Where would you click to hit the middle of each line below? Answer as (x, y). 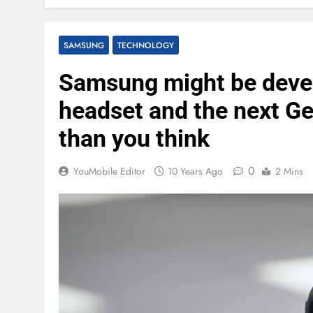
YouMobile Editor (109, 171)
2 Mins (289, 171)
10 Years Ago (195, 171)
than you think (134, 138)
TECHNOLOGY (146, 45)
